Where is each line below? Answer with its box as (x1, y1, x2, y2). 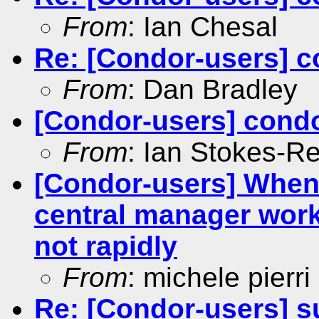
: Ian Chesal (127, 11, 278, 42)
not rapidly (34, 230, 177, 261)
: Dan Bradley (127, 73, 298, 105)
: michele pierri (127, 261, 310, 293)
